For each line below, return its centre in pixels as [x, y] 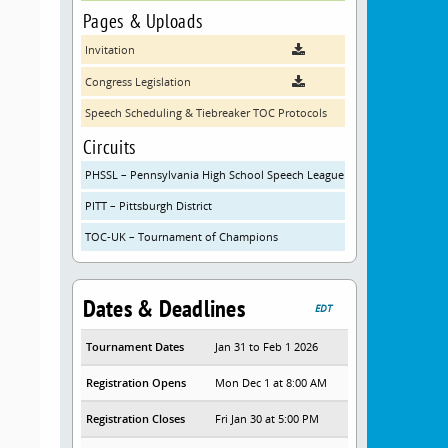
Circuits [109, 147]
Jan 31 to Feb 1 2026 [267, 347]
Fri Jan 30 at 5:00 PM [267, 419]
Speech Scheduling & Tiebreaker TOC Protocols [205, 113]
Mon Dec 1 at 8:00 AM [271, 383]
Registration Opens [135, 383]
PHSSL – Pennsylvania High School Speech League [214, 175]
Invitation [109, 50]
